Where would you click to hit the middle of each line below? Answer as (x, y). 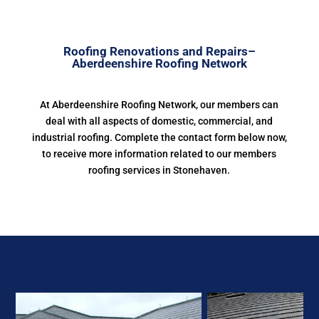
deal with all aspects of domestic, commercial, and (159, 121)
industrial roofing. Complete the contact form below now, (159, 137)
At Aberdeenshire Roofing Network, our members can (159, 105)
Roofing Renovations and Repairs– (159, 51)
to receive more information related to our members (159, 154)
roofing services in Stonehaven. (159, 170)
